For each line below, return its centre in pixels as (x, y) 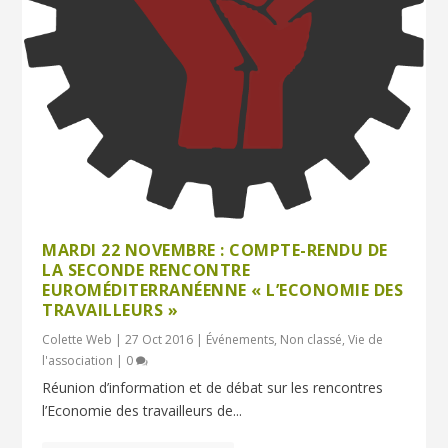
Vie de (366, 339)
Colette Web (77, 339)
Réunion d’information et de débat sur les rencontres (213, 387)
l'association (78, 360)
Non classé (311, 339)
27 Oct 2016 (159, 339)
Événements (240, 339)
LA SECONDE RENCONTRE (146, 269)
